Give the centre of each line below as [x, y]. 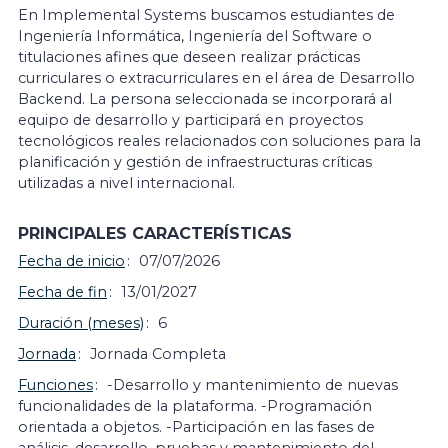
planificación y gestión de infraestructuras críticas [195, 162]
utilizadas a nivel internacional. [126, 183]
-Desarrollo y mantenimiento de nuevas [252, 385]
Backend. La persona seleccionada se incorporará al [205, 99]
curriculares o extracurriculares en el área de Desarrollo [216, 78]
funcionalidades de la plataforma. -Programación [195, 406]
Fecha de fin [62, 292]
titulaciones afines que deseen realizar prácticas [189, 57]
